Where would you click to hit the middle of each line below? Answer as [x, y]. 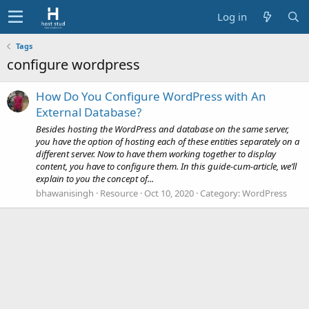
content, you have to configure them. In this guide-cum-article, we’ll [166, 166]
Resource [119, 193]
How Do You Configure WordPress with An [151, 97]
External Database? [89, 112]
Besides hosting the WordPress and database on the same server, [162, 129]
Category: [221, 193]
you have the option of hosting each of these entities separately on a [168, 141]
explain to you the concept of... [95, 178]
